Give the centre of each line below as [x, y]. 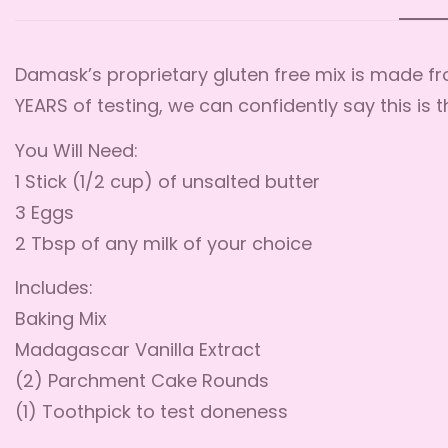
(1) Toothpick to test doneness [151, 413]
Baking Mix [61, 320]
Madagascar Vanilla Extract [138, 351]
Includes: [54, 289]
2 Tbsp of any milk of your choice [163, 245]
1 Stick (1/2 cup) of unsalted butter [167, 183]
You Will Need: [79, 152]
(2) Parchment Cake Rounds [142, 382]
